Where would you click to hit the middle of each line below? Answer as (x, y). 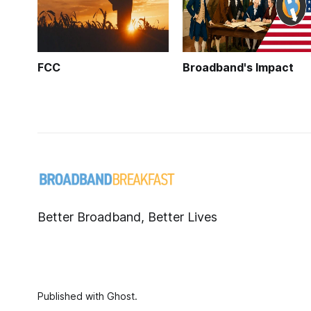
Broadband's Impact (238, 67)
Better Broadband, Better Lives (127, 217)
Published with (72, 296)
